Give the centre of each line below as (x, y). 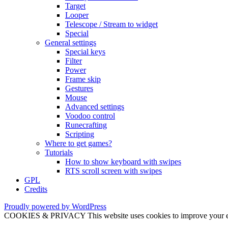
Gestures (79, 89)
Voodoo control (90, 116)
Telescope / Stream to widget (111, 24)
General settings (70, 43)
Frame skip (83, 79)
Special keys (85, 52)
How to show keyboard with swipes (123, 162)
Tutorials (59, 153)
